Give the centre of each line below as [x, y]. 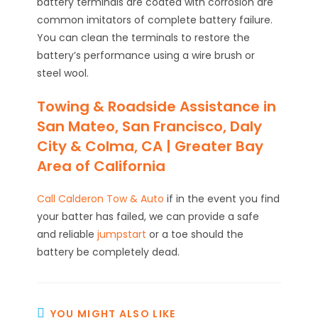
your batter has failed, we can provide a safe [148, 217]
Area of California [102, 166]
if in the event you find [222, 199]
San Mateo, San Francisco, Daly [150, 127]
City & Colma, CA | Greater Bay [150, 147]
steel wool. [63, 73]
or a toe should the [195, 235]
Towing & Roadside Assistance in [157, 107]
